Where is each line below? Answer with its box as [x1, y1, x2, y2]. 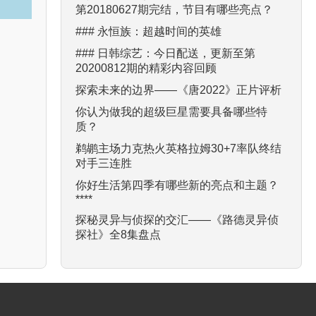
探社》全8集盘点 [75, 228, 161, 241]
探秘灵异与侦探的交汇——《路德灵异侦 [75, 213, 279, 226]
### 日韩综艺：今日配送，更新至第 [75, 47, 255, 59]
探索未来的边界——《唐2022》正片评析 [75, 83, 281, 96]
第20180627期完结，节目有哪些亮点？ [75, 3, 273, 16]
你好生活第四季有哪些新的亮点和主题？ [75, 178, 279, 191]
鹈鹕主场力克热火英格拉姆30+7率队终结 [75, 142, 281, 154]
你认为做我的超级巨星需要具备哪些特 [75, 105, 267, 118]
